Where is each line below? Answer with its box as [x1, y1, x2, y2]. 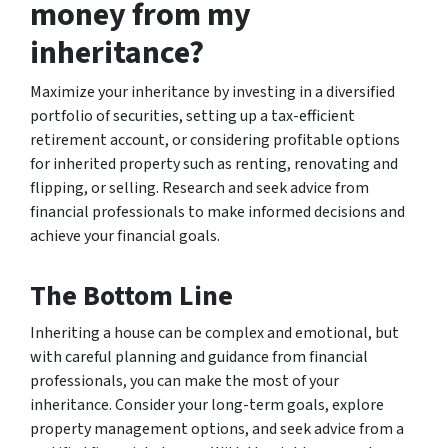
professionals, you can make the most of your [30, 369, 339, 392]
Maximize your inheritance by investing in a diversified [30, 80, 395, 103]
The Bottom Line [30, 275, 233, 316]
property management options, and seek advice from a [30, 417, 404, 440]
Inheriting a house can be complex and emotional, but [30, 321, 399, 344]
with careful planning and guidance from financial [30, 345, 368, 368]
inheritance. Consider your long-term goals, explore [30, 393, 384, 416]
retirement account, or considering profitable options [30, 128, 400, 151]
